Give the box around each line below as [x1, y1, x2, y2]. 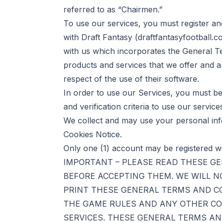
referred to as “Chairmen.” [63, 4, 163, 14]
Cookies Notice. [63, 129, 122, 139]
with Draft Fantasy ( [63, 32, 138, 42]
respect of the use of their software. [63, 74, 199, 84]
